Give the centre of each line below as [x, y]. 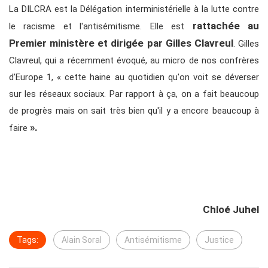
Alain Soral [82, 240]
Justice [219, 240]
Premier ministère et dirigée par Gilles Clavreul [121, 43]
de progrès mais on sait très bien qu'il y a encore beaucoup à [134, 111]
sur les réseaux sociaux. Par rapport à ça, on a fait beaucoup [134, 94]
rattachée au [226, 26]
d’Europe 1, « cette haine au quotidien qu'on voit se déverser [134, 77]
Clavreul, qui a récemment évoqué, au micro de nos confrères [134, 61]
